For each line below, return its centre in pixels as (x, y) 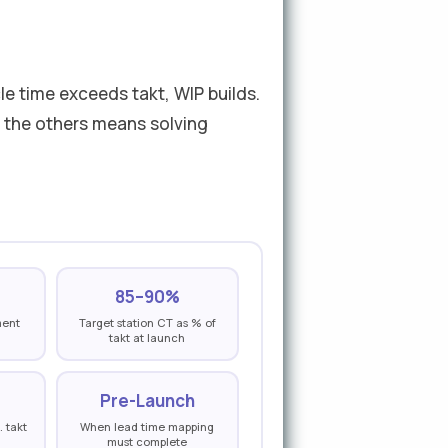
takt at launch (147, 337)
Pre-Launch (147, 400)
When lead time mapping (147, 426)
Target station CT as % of (147, 322)
